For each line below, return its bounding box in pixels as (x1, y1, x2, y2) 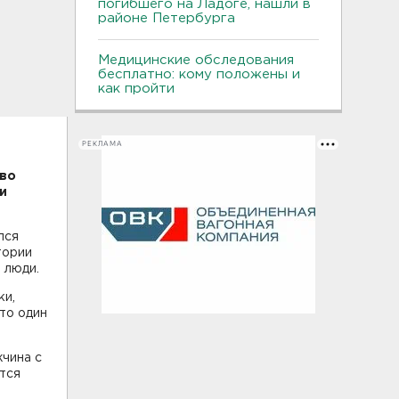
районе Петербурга (98, 12, 244, 24)
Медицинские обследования (98, 53, 294, 66)
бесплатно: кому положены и (98, 68, 300, 80)
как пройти (98, 82, 175, 94)
